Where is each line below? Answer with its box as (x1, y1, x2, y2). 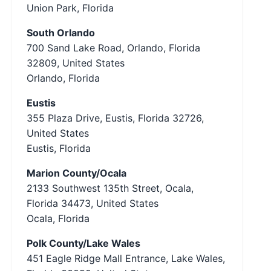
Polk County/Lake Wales (27, 237, 140, 249)
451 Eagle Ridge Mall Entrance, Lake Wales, (27, 252, 225, 264)
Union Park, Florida (27, 2, 114, 14)
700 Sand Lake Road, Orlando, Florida (27, 42, 200, 54)
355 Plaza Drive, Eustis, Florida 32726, (27, 112, 204, 124)
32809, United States (27, 57, 125, 69)
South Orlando (27, 27, 95, 39)
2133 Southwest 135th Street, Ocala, (27, 182, 194, 194)
